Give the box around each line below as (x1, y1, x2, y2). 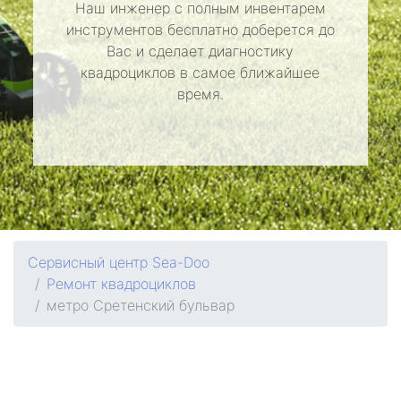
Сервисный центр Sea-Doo (28, 253, 209, 271)
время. (176, 85, 224, 103)
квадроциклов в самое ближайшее (81, 64, 320, 81)
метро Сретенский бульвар (47, 296, 235, 314)
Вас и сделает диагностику (107, 42, 294, 60)
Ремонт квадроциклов (47, 275, 196, 293)
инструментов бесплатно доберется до (65, 21, 335, 38)
